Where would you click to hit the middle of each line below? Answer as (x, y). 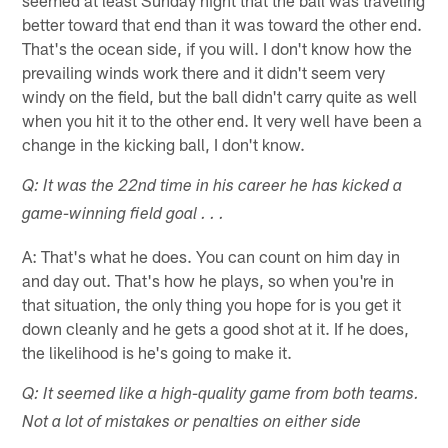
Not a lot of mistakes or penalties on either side (192, 423)
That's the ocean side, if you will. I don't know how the (217, 47)
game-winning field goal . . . (123, 215)
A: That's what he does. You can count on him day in (211, 255)
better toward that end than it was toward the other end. (222, 23)
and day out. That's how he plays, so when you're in (208, 279)
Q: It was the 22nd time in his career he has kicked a (212, 187)
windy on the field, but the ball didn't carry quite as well (220, 95)
